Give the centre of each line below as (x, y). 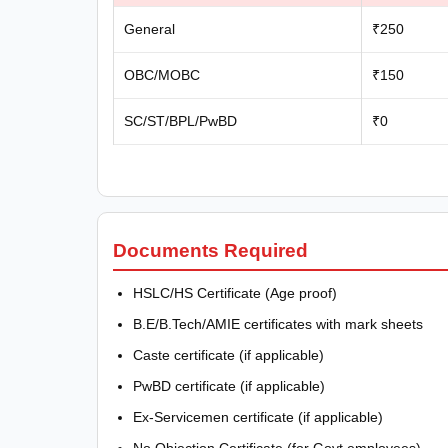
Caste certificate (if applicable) (228, 355)
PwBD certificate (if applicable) (229, 386)
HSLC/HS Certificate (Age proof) (235, 293)
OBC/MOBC (162, 74)
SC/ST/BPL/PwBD (180, 120)
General (149, 28)
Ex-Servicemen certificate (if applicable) (258, 417)
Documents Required (210, 251)
